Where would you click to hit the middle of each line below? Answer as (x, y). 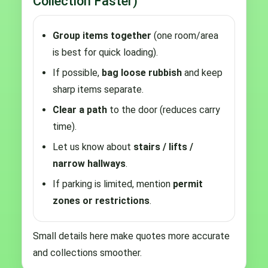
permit (188, 184)
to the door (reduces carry (164, 109)
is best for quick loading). (105, 52)
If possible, (77, 72)
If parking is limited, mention (113, 184)
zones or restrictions (101, 200)
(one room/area (185, 35)
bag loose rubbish (142, 72)
